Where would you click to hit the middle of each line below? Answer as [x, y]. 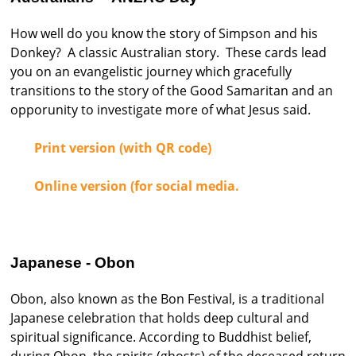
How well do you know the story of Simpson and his [164, 34]
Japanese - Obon [73, 262]
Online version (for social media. [137, 186]
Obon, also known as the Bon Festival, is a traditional [167, 298]
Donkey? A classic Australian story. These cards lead [168, 53]
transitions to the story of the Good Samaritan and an [172, 91]
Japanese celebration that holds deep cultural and [160, 317]
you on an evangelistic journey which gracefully [151, 72]
